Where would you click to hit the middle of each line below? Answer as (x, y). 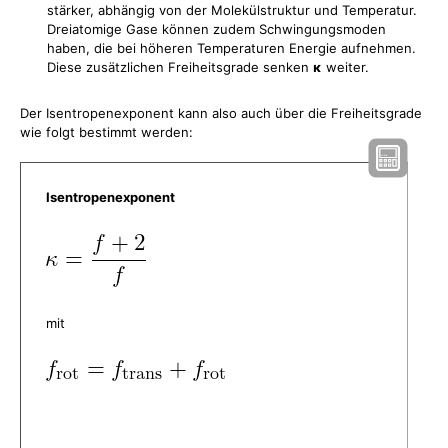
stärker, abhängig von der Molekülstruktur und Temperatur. (232, 10)
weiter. (345, 67)
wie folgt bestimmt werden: (106, 132)
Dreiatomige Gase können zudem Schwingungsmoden (216, 29)
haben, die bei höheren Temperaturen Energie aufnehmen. (231, 48)
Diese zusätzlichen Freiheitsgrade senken (180, 67)
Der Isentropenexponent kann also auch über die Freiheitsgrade (221, 113)
